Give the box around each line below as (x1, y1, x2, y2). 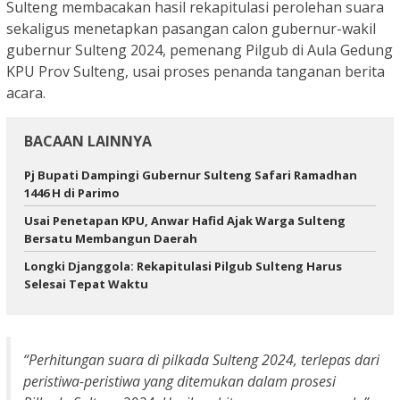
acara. (6, 82, 46, 103)
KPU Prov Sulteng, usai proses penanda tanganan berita (6, 61, 385, 81)
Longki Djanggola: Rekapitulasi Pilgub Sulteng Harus (24, 257, 342, 274)
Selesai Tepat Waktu (24, 275, 148, 292)
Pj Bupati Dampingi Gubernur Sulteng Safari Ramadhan (24, 166, 357, 183)
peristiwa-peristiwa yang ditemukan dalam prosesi (23, 371, 336, 392)
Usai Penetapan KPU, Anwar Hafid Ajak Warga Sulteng (24, 212, 346, 229)
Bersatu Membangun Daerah (24, 229, 197, 246)
